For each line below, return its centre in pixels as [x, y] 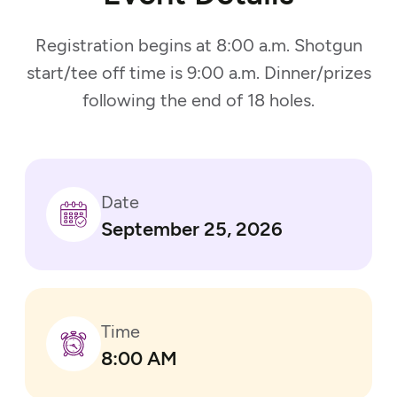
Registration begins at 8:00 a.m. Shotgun [198, 46]
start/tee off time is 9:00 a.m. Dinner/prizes [198, 73]
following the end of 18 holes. [198, 101]
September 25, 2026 [192, 230]
